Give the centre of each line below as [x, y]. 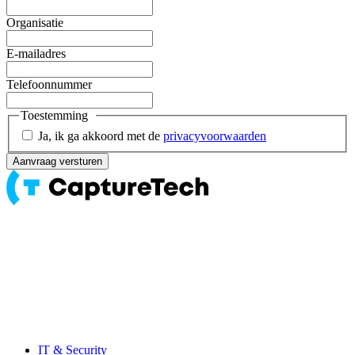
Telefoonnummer [49, 85]
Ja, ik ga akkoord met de [101, 136]
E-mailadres [36, 54]
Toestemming [54, 116]
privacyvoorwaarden [215, 136]
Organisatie [35, 23]
